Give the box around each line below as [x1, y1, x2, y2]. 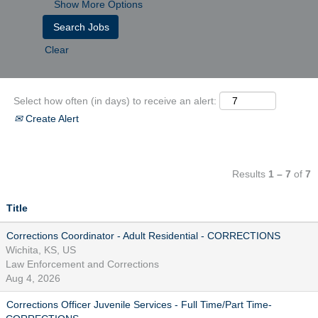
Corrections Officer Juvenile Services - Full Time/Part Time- [6, 299, 272, 310]
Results [232, 168, 268, 180]
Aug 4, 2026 [6, 273, 60, 284]
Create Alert [23, 113, 79, 124]
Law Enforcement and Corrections [6, 258, 159, 270]
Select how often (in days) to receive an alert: [13, 95, 216, 106]
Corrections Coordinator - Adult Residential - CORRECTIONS [6, 230, 280, 241]
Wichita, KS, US [6, 244, 76, 256]
